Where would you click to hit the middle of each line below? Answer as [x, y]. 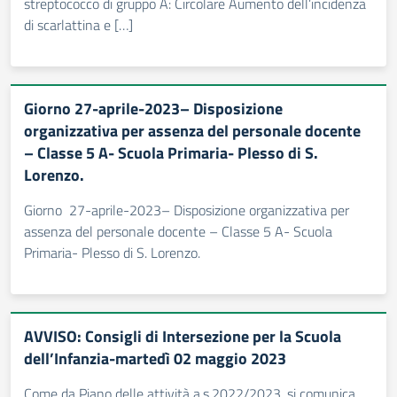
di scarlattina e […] [78, 25]
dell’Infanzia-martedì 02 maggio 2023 [155, 358]
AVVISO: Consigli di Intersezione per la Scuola [183, 336]
